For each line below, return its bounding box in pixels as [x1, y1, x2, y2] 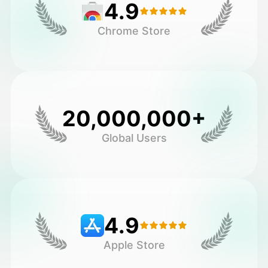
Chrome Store [98, 24, 170, 37]
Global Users [101, 131, 167, 144]
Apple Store [103, 238, 165, 251]
